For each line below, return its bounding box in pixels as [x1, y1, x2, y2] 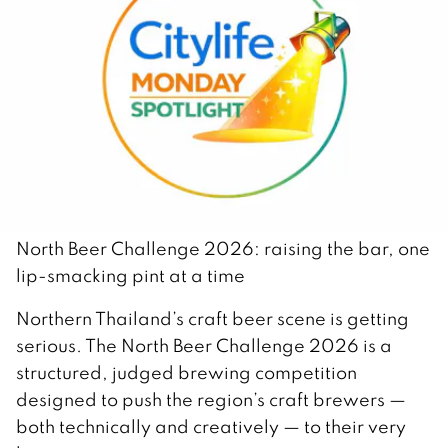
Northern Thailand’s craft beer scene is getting [16, 307, 409, 331]
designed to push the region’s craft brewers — [16, 388, 406, 412]
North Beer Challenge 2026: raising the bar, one [16, 237, 430, 261]
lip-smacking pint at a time [16, 264, 245, 288]
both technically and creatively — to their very [16, 415, 406, 439]
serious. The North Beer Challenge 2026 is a [16, 334, 392, 358]
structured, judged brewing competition [16, 361, 357, 385]
